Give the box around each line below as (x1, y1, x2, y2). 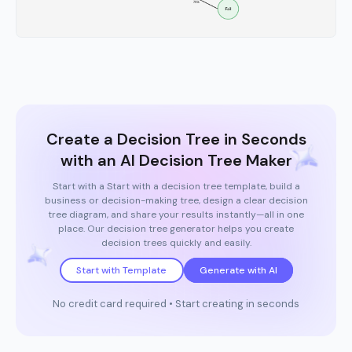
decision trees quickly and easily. (101, 236, 251, 249)
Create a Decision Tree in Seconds (46, 128, 306, 149)
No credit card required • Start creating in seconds (53, 296, 299, 310)
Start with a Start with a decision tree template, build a (52, 179, 300, 192)
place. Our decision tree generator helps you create (58, 222, 294, 235)
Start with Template (76, 263, 167, 277)
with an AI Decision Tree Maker (60, 149, 292, 170)
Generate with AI (199, 263, 277, 277)
